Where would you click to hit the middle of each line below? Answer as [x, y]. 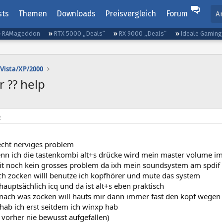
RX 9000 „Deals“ [143, 33]
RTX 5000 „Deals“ [80, 33]
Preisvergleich [131, 14]
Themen [32, 14]
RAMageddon [21, 33]
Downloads [76, 14]
